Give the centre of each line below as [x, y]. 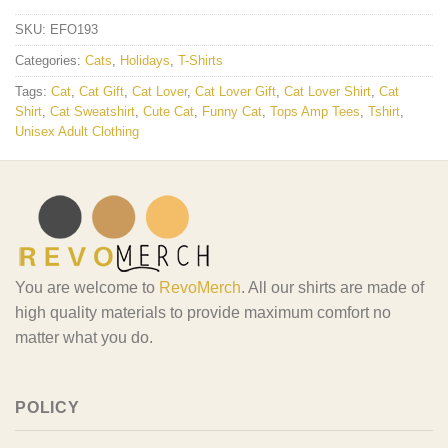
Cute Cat [168, 112]
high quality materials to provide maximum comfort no [203, 313]
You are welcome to [87, 288]
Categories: [50, 61]
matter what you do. [84, 338]
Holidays [145, 61]
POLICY [47, 407]
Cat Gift [101, 92]
